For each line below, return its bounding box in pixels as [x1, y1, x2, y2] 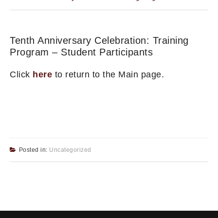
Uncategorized [49, 146, 91, 154]
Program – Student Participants [10, 47, 153, 58]
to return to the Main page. [52, 70, 164, 80]
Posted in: [18, 146, 49, 154]
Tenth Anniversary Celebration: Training [10, 35, 189, 46]
